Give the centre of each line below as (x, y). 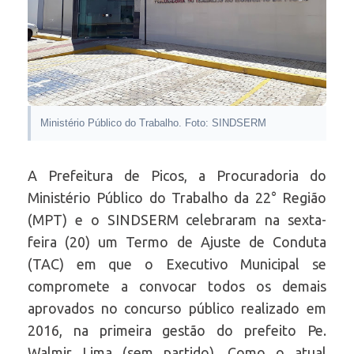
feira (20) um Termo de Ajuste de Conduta (177, 241)
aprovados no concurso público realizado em (177, 308)
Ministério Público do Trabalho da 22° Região (177, 197)
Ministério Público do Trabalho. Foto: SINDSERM (153, 122)
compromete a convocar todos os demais (177, 286)
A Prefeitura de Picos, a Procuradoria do (177, 175)
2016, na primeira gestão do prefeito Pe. (177, 330)
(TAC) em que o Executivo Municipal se (177, 264)
